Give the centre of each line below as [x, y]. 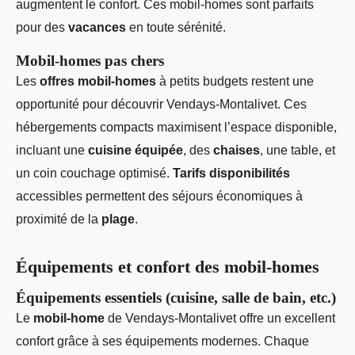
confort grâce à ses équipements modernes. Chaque [162, 341]
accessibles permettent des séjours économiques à [159, 196]
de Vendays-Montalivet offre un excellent [220, 318]
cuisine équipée [136, 150]
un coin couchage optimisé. [94, 173]
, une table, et [298, 150]
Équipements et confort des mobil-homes [168, 267]
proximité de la [59, 219]
